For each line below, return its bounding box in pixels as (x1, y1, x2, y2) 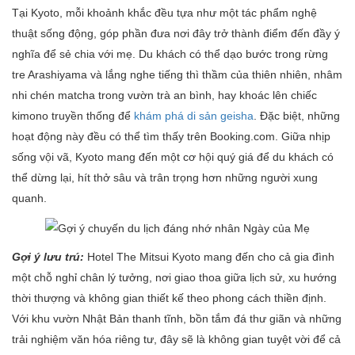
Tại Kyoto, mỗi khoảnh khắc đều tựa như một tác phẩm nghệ (12, 6, 317, 20)
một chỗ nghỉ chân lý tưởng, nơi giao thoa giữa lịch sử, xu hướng (12, 270, 337, 284)
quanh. (12, 192, 47, 205)
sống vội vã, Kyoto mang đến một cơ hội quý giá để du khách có (12, 151, 334, 164)
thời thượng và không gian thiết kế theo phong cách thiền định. (12, 291, 326, 304)
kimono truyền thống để (12, 109, 134, 123)
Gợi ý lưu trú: (12, 250, 84, 263)
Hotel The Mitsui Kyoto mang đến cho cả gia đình (87, 250, 334, 263)
